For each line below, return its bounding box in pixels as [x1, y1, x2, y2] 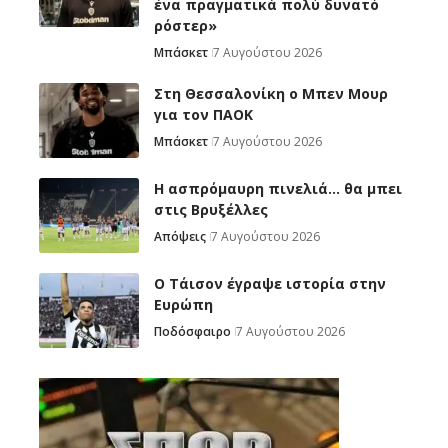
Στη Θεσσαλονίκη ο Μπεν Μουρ [154, 84, 388, 104]
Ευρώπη [154, 295, 213, 315]
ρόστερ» [154, 16, 217, 36]
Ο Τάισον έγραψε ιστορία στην [154, 274, 386, 294]
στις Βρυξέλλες [154, 200, 268, 220]
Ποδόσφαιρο [154, 323, 231, 341]
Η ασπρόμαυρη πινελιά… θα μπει [154, 179, 402, 199]
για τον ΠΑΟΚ [154, 105, 253, 125]
